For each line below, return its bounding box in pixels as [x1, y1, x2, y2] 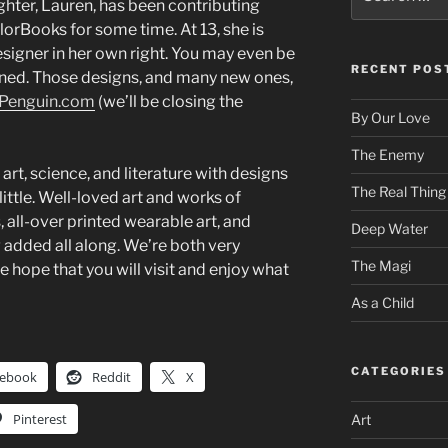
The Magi [350, 257, 411, 275]
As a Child [350, 294, 414, 312]
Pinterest [13, 410, 67, 429]
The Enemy [350, 146, 424, 164]
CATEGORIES [350, 364, 446, 379]
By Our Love [350, 109, 430, 127]
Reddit [92, 368, 131, 387]
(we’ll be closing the [95, 92, 243, 112]
